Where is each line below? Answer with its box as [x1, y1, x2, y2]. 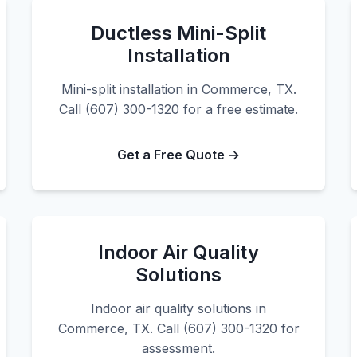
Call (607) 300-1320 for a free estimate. [59, 101, 298, 117]
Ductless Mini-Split [91, 22, 266, 45]
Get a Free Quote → [117, 147, 240, 163]
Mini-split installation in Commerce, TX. [61, 81, 296, 97]
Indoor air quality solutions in [91, 300, 266, 316]
